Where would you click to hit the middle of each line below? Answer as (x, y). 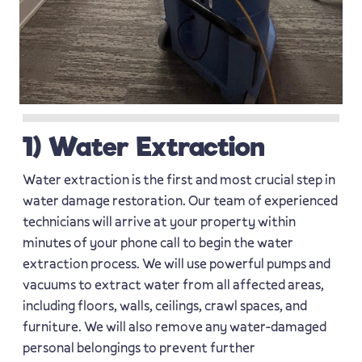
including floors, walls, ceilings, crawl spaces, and (164, 305)
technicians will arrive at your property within (159, 221)
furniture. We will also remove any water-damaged (174, 326)
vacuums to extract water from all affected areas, (173, 284)
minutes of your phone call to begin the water (158, 242)
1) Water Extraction (143, 146)
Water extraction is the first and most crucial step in (179, 179)
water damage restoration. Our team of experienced (180, 200)
